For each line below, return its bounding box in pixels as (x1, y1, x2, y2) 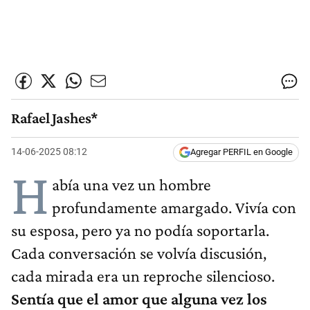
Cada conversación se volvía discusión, (11, 244, 266, 263)
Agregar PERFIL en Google (190, 147, 293, 158)
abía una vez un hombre (52, 175, 211, 194)
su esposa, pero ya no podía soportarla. (11, 221, 269, 240)
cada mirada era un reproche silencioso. (11, 266, 275, 286)
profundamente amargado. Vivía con (52, 198, 296, 217)
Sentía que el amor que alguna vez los (11, 289, 267, 309)
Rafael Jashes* (11, 109, 98, 127)
